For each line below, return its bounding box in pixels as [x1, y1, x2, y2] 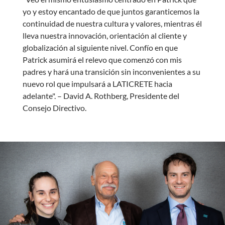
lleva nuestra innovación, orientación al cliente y [22, 30, 187, 40]
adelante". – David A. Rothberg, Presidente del [22, 90, 179, 100]
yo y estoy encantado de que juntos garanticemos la [22, 6, 199, 16]
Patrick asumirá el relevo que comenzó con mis [22, 54, 182, 64]
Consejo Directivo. [22, 102, 86, 113]
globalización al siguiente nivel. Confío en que [22, 42, 178, 52]
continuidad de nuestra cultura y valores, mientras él [22, 18, 202, 28]
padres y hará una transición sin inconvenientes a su [22, 66, 200, 76]
